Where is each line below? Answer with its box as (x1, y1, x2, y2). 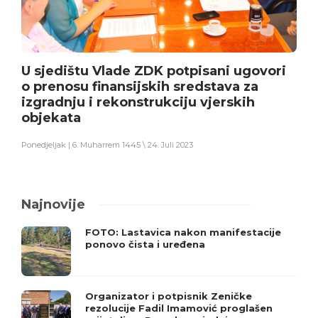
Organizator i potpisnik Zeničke (85, 290, 252, 302)
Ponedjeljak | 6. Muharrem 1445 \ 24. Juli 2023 (21, 140, 193, 150)
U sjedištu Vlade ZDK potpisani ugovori (21, 63, 286, 79)
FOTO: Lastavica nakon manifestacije (85, 226, 281, 238)
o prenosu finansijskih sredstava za (21, 79, 258, 95)
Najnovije (21, 197, 85, 213)
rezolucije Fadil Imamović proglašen (85, 302, 273, 314)
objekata (21, 110, 81, 126)
